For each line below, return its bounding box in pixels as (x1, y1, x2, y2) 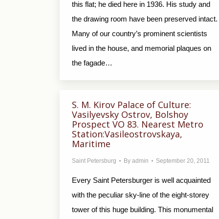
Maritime (72, 138, 110, 150)
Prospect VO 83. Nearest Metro (72, 118, 203, 130)
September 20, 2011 (156, 157, 210, 164)
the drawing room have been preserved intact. (72, 15, 218, 23)
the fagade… (72, 59, 112, 67)
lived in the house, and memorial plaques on (72, 44, 211, 52)
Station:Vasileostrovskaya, (72, 128, 182, 140)
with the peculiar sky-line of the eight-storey (72, 191, 209, 199)
